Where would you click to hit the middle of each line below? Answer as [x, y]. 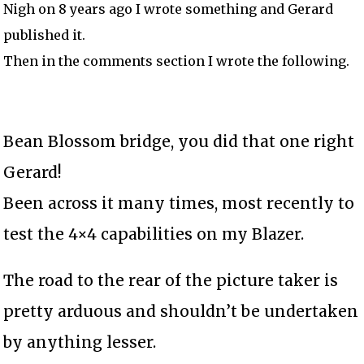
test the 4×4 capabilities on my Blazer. [154, 234]
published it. [45, 35]
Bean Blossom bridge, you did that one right [179, 141]
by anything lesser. [80, 342]
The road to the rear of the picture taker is [171, 280]
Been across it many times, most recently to [179, 203]
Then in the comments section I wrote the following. [177, 61]
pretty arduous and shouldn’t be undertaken [181, 311]
